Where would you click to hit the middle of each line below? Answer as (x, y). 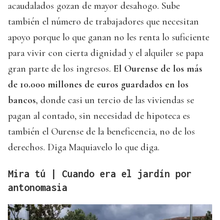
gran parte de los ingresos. (59, 69)
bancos (22, 100)
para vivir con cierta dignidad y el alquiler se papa (106, 53)
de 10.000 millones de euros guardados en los (98, 84)
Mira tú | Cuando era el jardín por (100, 173)
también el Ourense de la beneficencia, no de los (101, 131)
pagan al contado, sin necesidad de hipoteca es (99, 116)
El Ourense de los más (157, 69)
